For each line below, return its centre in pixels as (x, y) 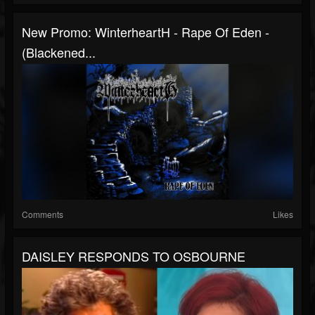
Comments (43, 214)
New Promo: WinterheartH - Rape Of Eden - (146, 32)
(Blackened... (59, 52)
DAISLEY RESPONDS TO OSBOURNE (134, 256)
